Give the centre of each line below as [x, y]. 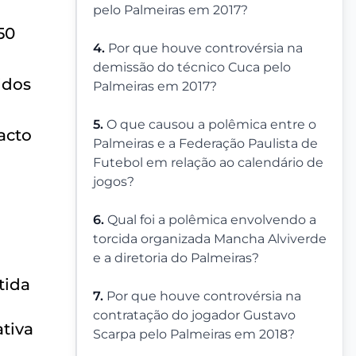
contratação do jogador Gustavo [194, 315]
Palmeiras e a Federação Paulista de [205, 143]
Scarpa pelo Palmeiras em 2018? [194, 334]
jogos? [114, 182]
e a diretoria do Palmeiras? [176, 258]
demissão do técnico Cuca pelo [192, 67]
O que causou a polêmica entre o [211, 124]
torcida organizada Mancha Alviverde [210, 239]
